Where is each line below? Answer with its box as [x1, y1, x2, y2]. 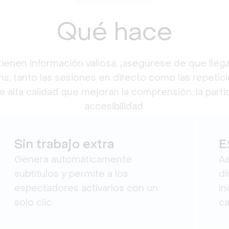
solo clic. [14, 196, 53, 208]
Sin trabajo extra [14, 136, 114, 152]
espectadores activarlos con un [14, 182, 158, 194]
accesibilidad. [84, 100, 145, 112]
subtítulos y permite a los [14, 168, 128, 179]
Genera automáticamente [14, 153, 132, 165]
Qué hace [57, 16, 172, 47]
